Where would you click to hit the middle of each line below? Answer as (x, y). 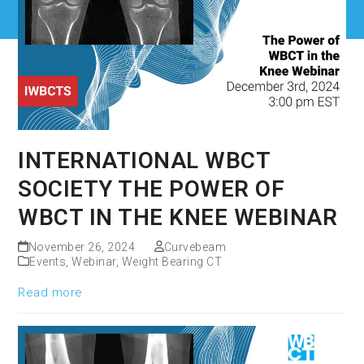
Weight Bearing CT (172, 261)
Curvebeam (195, 247)
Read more (50, 292)
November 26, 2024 (82, 247)
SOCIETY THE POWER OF (152, 188)
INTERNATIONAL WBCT (144, 160)
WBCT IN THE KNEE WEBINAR (178, 217)
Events (48, 261)
